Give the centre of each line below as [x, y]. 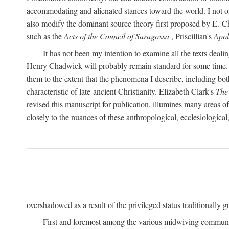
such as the [45, 36]
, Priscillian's [191, 36]
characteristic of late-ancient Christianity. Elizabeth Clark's [121, 91]
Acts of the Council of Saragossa [117, 36]
